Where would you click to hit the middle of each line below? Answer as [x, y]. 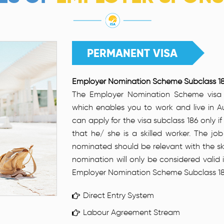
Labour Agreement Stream [131, 212]
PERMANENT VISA [132, 53]
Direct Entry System [118, 195]
